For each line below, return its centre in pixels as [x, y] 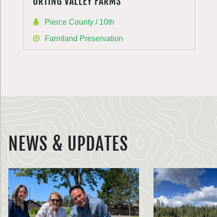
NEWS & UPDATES [68, 144]
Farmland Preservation [84, 39]
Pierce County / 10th [79, 22]
